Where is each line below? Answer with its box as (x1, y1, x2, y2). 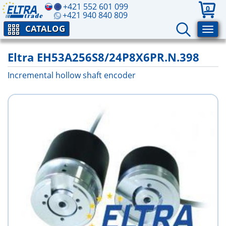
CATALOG (25, 23, 65, 34)
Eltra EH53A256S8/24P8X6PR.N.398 (8, 49, 199, 65)
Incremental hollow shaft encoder (8, 70, 136, 81)
